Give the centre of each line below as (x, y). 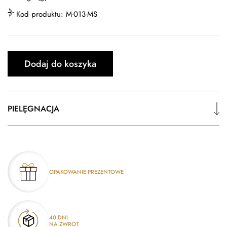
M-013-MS (82, 14)
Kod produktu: (41, 14)
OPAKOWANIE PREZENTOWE (86, 172)
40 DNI (59, 218)
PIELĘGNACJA (33, 109)
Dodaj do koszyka (60, 64)
